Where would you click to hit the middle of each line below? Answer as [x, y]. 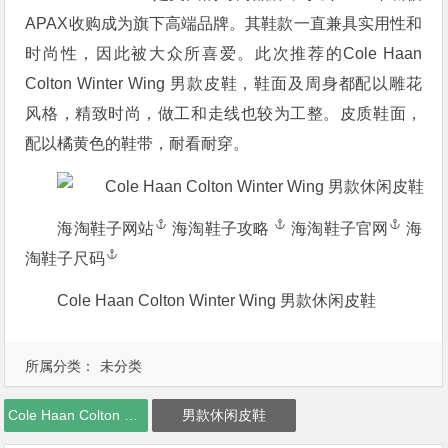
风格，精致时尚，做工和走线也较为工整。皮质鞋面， [224, 113]
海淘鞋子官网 [339, 228]
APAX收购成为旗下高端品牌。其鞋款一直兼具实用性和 [224, 23]
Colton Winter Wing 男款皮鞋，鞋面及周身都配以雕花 [224, 83]
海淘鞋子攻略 [223, 228]
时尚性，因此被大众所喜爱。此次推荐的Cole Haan [224, 53]
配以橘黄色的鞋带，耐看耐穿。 [137, 143]
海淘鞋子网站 [106, 228]
